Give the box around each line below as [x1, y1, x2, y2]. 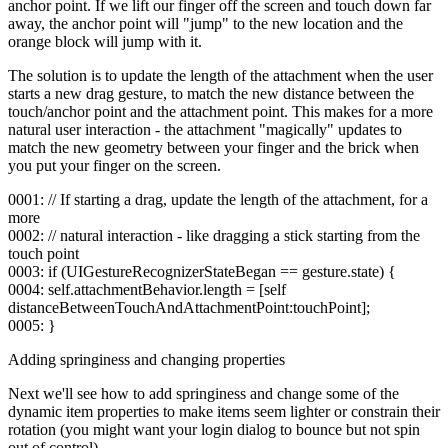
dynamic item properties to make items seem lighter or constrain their [8, 403, 440, 421]
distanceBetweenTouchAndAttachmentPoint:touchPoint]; [8, 299, 370, 317]
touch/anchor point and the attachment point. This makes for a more [8, 103, 433, 121]
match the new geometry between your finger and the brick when [8, 139, 419, 157]
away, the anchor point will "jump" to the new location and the [8, 15, 403, 33]
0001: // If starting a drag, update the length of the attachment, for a [8, 191, 428, 209]
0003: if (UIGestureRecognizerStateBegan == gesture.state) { [8, 263, 396, 281]
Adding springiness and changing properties [8, 351, 285, 369]
